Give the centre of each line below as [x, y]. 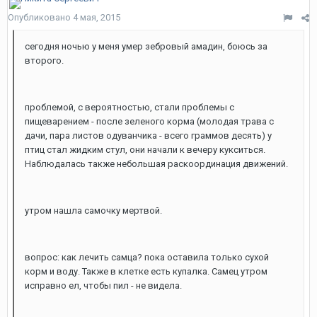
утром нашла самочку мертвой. [93, 211]
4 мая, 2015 [97, 17]
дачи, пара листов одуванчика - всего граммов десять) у [148, 136]
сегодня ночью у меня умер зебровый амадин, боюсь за [146, 46]
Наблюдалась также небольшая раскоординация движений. [156, 164]
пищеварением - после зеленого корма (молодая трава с [149, 121]
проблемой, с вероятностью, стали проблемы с [129, 107]
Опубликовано [40, 17]
